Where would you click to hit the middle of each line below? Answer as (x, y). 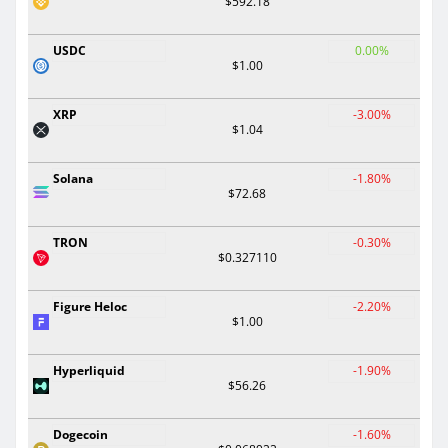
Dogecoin (80, 434)
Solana (73, 178)
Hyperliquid (89, 370)
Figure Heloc (90, 306)
